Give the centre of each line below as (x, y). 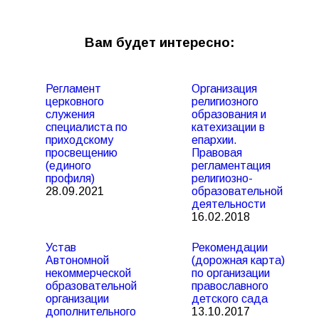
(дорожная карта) (238, 260)
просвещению (82, 153)
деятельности (229, 204)
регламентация (231, 166)
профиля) (70, 178)
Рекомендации (230, 247)
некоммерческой (88, 273)
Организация (224, 89)
